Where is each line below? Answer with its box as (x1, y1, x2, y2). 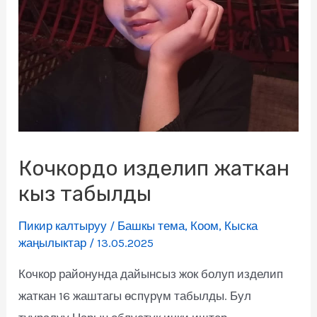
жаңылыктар (18, 236, 87, 250)
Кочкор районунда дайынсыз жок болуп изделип (18, 267, 284, 282)
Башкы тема (117, 219, 185, 234)
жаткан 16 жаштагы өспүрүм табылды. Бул (18, 289, 252, 304)
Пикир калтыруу (18, 219, 108, 234)
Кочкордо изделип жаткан (18, 156, 290, 182)
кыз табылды (18, 181, 152, 207)
